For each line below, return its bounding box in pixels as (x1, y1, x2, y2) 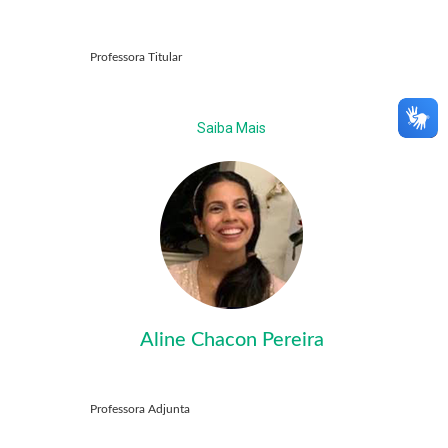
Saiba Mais (197, 120, 266, 137)
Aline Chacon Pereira (139, 330, 324, 351)
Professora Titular (90, 51, 182, 64)
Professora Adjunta (90, 403, 190, 416)
